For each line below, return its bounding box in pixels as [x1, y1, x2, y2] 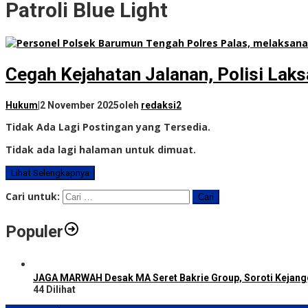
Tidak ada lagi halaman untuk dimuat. [5, 142, 196, 156]
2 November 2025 [40, 99, 119, 111]
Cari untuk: [5, 189, 60, 203]
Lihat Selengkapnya [11, 167, 89, 178]
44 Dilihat [33, 283, 76, 295]
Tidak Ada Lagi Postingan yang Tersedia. [5, 120, 210, 133]
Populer [5, 221, 63, 241]
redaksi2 [141, 99, 181, 111]
